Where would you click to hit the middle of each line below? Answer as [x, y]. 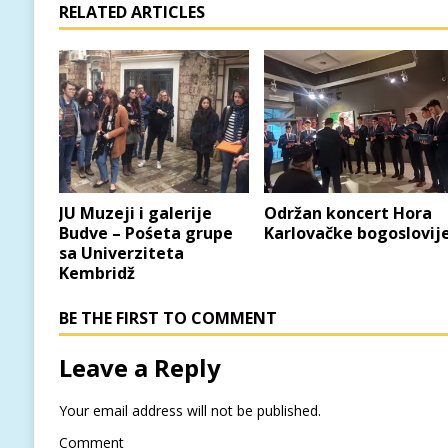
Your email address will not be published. [189, 411]
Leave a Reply [139, 368]
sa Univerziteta [121, 253]
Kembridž [96, 273]
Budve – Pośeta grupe [145, 233]
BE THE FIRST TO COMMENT [167, 318]
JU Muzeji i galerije [135, 213]
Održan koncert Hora [348, 213]
